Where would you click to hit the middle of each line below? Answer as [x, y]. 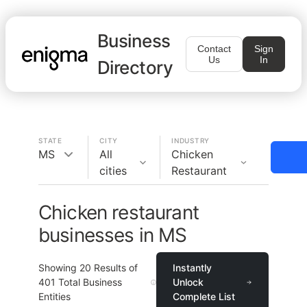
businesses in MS [113, 235]
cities [113, 171]
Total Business [89, 282]
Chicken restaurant [119, 212]
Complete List [204, 296]
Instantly [193, 268]
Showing [59, 268]
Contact [214, 49]
